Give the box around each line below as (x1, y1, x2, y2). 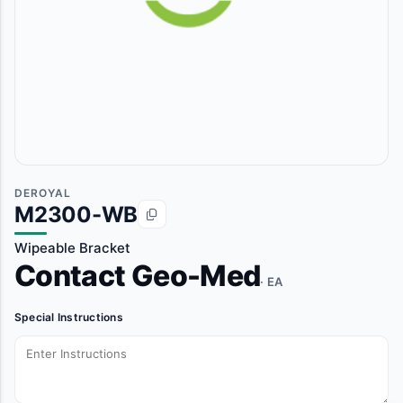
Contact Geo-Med (14, 258, 261, 293)
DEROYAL (14, 186, 71, 200)
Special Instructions (14, 310, 123, 324)
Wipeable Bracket (14, 239, 130, 256)
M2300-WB (14, 201, 139, 228)
